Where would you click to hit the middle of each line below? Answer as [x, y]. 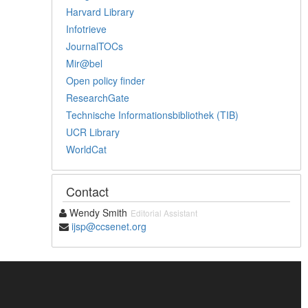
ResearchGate [98, 97]
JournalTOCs [95, 46]
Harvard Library [100, 11]
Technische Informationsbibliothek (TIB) [153, 114]
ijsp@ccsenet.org [109, 226]
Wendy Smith [97, 212]
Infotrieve [87, 29]
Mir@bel [85, 63]
